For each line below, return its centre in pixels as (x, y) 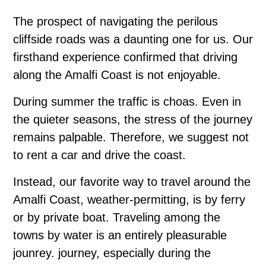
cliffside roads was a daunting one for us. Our (133, 39)
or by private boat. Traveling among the (117, 217)
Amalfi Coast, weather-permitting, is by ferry (129, 199)
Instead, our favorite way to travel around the (132, 181)
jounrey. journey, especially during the (112, 253)
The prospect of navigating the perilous (115, 21)
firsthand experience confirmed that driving (125, 57)
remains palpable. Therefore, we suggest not (131, 137)
